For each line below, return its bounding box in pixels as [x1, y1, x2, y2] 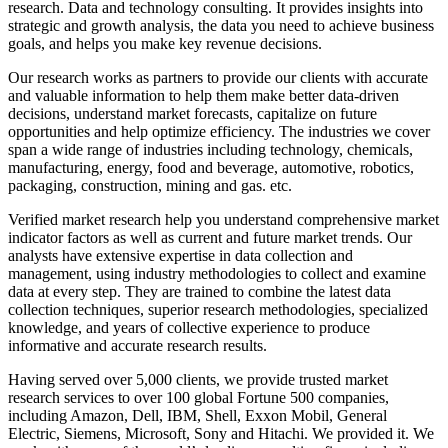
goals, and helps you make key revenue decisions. [8, 35, 322, 53]
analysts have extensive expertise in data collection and [8, 247, 353, 265]
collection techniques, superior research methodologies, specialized [8, 301, 428, 319]
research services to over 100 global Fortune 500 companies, [8, 389, 389, 407]
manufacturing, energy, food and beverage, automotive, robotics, [8, 159, 414, 177]
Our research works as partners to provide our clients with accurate [8, 69, 428, 87]
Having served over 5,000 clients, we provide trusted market [8, 371, 388, 389]
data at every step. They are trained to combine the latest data [8, 283, 391, 301]
